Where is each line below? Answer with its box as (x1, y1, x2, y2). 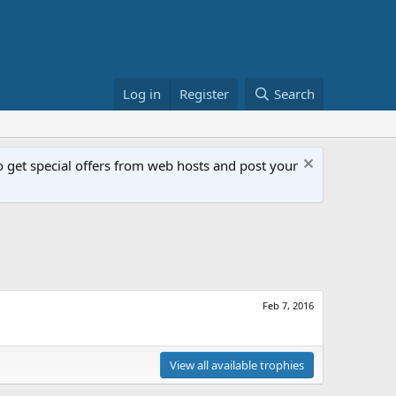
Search (274, 85, 315, 103)
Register (179, 85, 230, 103)
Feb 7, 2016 (263, 299, 314, 313)
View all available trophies (170, 357, 304, 374)
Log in (123, 85, 162, 103)
